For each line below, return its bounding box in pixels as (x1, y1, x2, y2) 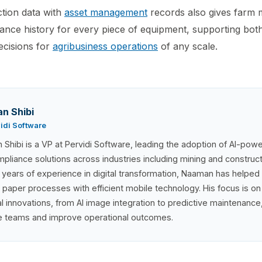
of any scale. (158, 40, 218, 52)
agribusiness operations (53, 40, 158, 52)
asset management (64, 6, 147, 18)
